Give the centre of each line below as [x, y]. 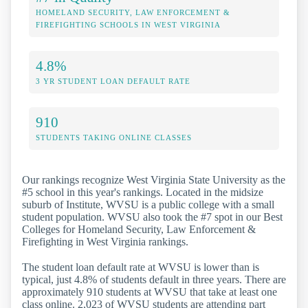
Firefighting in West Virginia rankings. [105, 241]
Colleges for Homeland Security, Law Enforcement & [139, 229]
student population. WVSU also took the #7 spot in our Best [152, 217]
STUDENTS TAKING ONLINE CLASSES [114, 137]
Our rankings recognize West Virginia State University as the [154, 179]
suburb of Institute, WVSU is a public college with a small [148, 204]
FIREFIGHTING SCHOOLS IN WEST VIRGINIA [128, 24]
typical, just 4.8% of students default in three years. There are [154, 279]
